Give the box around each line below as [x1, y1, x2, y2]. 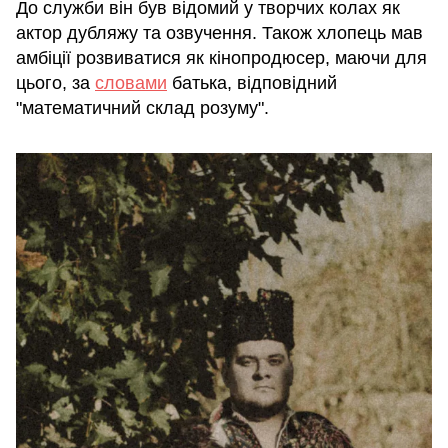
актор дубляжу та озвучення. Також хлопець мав [16, 23, 423, 44]
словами [95, 73, 167, 94]
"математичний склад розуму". [16, 98, 269, 119]
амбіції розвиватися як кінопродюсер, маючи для [16, 48, 427, 69]
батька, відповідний [167, 73, 337, 94]
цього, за [16, 73, 95, 94]
